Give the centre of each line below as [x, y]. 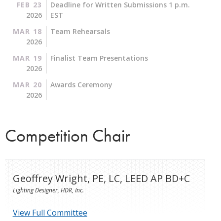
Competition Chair [67, 135]
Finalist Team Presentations [99, 58]
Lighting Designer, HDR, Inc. [48, 190]
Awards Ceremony [81, 84]
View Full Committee [50, 212]
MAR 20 [27, 84]
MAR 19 [27, 58]
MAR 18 [27, 31]
